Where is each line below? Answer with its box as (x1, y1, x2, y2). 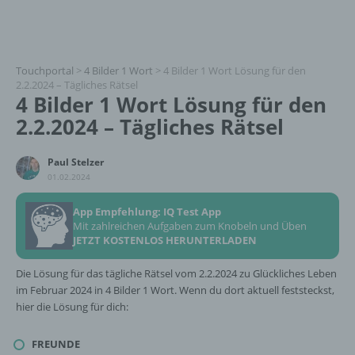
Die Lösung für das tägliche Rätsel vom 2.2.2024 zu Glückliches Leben (16, 266, 337, 281)
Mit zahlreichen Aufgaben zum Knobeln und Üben (73, 219, 307, 233)
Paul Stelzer (48, 155, 104, 169)
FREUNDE (32, 336, 80, 351)
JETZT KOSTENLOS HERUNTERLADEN (73, 233, 257, 247)
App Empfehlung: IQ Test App (73, 204, 221, 219)
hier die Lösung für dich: (16, 300, 128, 314)
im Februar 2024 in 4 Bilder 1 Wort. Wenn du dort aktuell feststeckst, (16, 283, 334, 297)
